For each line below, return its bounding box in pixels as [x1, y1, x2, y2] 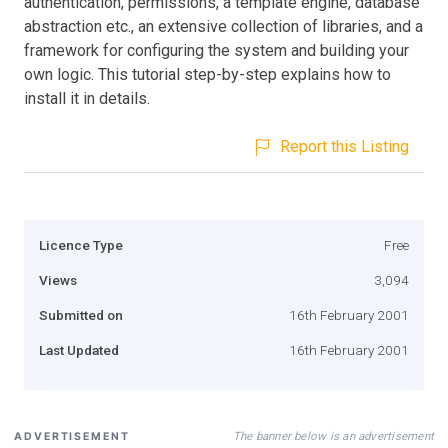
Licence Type [39, 236, 123, 253]
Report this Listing [280, 136, 409, 156]
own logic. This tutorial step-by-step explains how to [24, 64, 391, 84]
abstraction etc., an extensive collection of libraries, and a [24, 16, 423, 36]
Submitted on [39, 306, 123, 323]
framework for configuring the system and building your [24, 40, 409, 60]
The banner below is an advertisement [232, 428, 434, 443]
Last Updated [39, 341, 119, 358]
